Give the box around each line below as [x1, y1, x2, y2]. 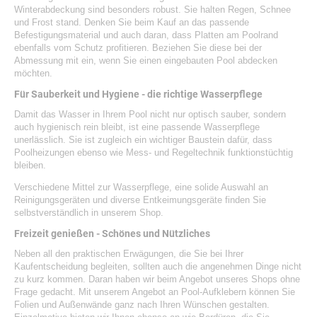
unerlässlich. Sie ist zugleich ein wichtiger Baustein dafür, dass [14, 134, 272, 145]
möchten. [14, 67, 52, 79]
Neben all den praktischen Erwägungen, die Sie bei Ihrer [14, 248, 243, 259]
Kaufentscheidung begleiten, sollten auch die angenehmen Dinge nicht [14, 260, 301, 272]
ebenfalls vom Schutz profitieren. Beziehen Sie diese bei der [14, 42, 262, 53]
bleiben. [14, 159, 46, 171]
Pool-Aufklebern [181, 286, 246, 297]
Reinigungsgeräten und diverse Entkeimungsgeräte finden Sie [14, 194, 266, 205]
